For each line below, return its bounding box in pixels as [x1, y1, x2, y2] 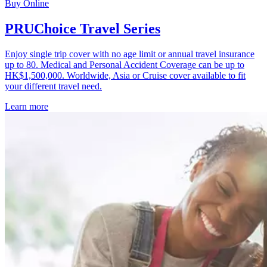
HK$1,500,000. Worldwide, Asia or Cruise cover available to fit [5, 70, 246, 80]
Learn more [5, 101, 48, 111]
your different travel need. [5, 80, 102, 91]
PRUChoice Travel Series [5, 20, 160, 36]
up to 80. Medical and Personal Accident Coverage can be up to [5, 59, 244, 70]
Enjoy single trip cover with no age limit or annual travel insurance [5, 48, 254, 59]
